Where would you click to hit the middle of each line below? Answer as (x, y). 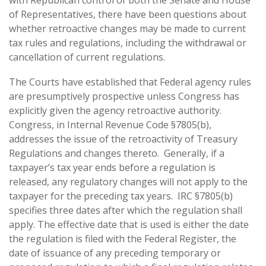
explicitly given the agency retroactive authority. (116, 110)
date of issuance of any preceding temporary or (115, 253)
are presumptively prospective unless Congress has (124, 96)
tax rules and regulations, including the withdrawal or (128, 43)
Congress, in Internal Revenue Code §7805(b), (110, 125)
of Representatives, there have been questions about (128, 14)
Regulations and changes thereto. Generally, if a (117, 153)
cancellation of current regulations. (87, 57)
